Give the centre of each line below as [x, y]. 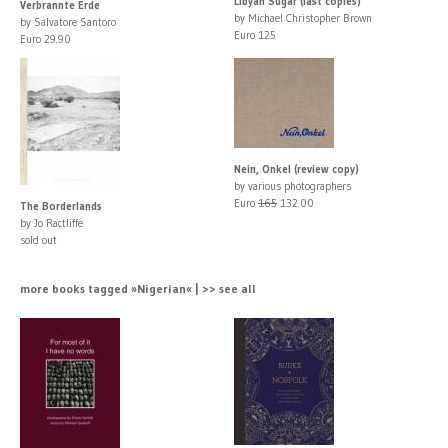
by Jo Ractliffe [51, 222]
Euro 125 [255, 34]
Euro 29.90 [45, 38]
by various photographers [292, 185]
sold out [38, 239]
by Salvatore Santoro [68, 21]
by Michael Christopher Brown [303, 17]
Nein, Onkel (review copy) [296, 168]
